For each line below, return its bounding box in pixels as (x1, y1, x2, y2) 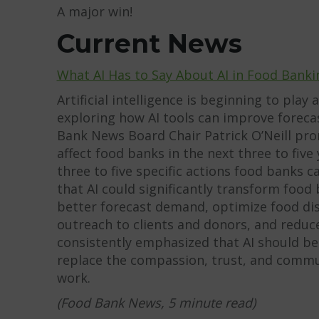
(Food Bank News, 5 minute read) (56, 293, 256, 311)
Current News (56, 27, 242, 59)
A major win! (56, 2, 132, 20)
